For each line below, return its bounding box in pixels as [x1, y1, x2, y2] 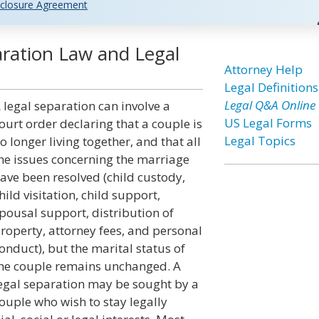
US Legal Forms [224, 115, 312, 131]
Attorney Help [224, 61, 303, 78]
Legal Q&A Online [224, 97, 315, 113]
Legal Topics [224, 132, 296, 149]
